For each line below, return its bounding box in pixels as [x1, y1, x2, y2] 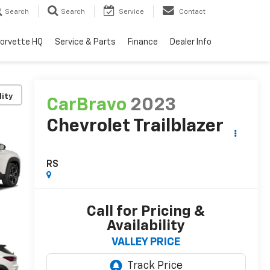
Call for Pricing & [86, 204, 206, 219]
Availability [107, 219, 186, 234]
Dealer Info [170, 37, 212, 46]
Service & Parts [55, 37, 116, 46]
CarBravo [46, 96, 127, 115]
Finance [128, 37, 158, 46]
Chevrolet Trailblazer [46, 118, 224, 136]
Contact [179, 8, 206, 15]
